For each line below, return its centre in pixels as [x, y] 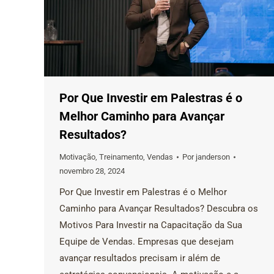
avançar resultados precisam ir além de [140, 258]
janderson [213, 157]
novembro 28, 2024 [92, 171]
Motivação [77, 157]
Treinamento [121, 157]
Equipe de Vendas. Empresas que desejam [146, 242]
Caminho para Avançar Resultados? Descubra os [159, 209]
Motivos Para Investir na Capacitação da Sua [151, 225]
